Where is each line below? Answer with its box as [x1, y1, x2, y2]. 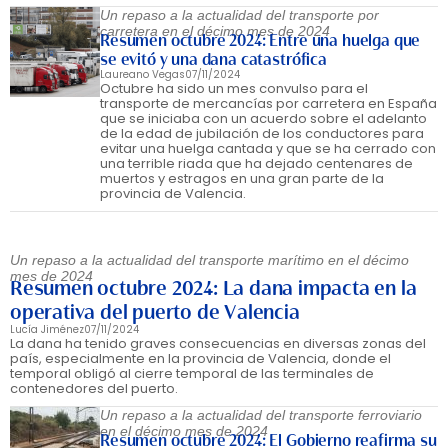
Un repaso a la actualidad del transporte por [100, 7, 379, 23]
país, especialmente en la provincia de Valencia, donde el [10, 349, 391, 368]
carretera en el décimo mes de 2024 [100, 23, 330, 39]
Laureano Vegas [100, 67, 185, 82]
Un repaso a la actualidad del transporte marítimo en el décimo [10, 252, 409, 268]
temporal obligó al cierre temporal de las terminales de [10, 364, 374, 383]
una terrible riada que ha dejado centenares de [100, 154, 413, 173]
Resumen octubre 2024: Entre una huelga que [100, 30, 421, 51]
